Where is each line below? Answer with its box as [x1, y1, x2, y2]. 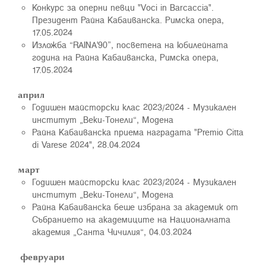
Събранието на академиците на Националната [32, 213, 230, 226]
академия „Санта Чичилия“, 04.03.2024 [32, 225, 192, 238]
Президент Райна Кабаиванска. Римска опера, [32, 13, 224, 26]
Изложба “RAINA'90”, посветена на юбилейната [32, 38, 228, 51]
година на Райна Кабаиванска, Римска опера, [32, 50, 218, 64]
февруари [18, 250, 65, 263]
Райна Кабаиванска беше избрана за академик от [32, 200, 238, 213]
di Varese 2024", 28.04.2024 [32, 138, 140, 151]
